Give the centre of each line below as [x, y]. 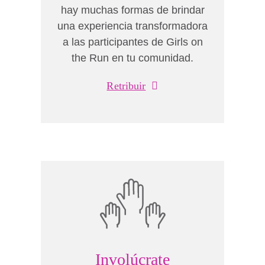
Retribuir [126, 86]
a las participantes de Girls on [132, 42]
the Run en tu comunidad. [132, 58]
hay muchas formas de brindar [132, 10]
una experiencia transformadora [132, 26]
